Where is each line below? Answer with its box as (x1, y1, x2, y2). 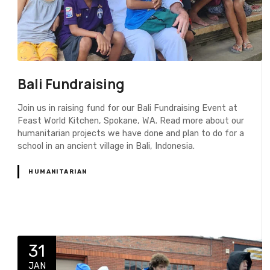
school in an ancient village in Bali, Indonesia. (17, 140, 195, 151)
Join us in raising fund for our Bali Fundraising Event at (17, 102, 238, 113)
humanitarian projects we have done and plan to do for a (17, 128, 245, 139)
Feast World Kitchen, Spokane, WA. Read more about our (17, 115, 245, 126)
